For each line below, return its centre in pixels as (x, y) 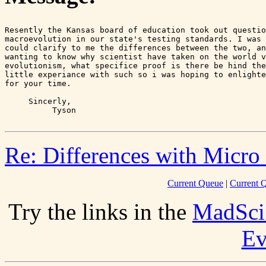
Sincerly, (38, 102)
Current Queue (195, 183)
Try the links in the (100, 212)
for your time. (38, 84)
